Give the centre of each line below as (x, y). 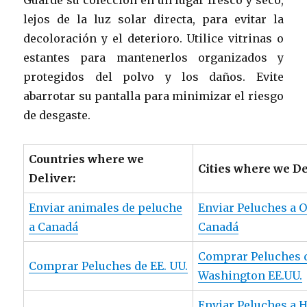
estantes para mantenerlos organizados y (153, 57)
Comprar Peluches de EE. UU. (109, 266)
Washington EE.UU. (250, 275)
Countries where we (87, 159)
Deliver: (52, 178)
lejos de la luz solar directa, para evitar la (153, 19)
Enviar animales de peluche (106, 207)
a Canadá (54, 226)
